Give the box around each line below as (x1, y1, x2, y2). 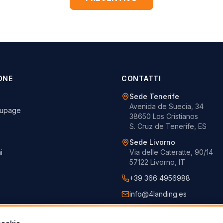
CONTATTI (121, 74, 161, 83)
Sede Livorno (129, 138, 175, 146)
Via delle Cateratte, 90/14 (129, 148, 213, 156)
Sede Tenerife (129, 92, 179, 101)
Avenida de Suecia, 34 (129, 102, 204, 111)
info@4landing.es (129, 190, 187, 198)
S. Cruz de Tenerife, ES (129, 122, 207, 130)
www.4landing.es (129, 206, 185, 214)
